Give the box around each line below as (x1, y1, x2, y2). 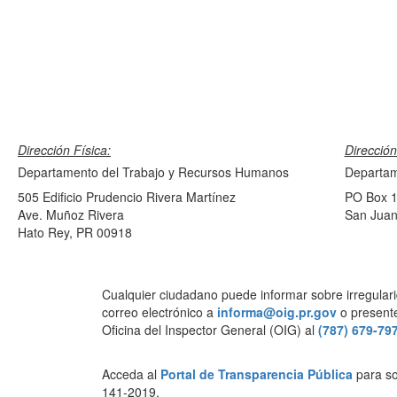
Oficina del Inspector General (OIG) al (101, 321, 318, 339)
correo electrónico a (101, 303, 217, 321)
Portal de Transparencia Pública (160, 365, 353, 383)
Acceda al (101, 365, 160, 383)
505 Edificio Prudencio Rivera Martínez (18, 188, 236, 206)
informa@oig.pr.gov (216, 303, 337, 321)
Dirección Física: (18, 141, 111, 159)
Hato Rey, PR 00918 (18, 223, 132, 241)
